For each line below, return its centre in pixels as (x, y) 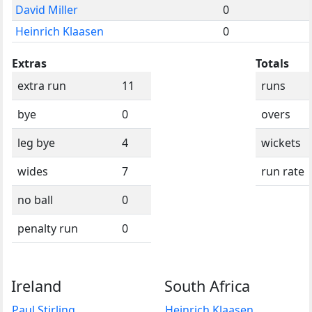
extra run (42, 85)
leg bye (36, 142)
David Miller (47, 9)
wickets (281, 142)
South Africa (207, 286)
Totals (272, 63)
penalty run (48, 228)
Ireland (36, 286)
